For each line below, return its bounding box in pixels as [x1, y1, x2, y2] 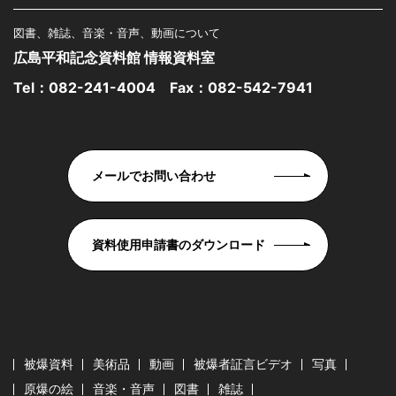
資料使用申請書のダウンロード [92, 237, 265, 253]
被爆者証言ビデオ [194, 356, 293, 372]
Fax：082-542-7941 [156, 79, 313, 97]
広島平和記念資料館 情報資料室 [13, 49, 215, 67]
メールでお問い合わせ [92, 168, 216, 184]
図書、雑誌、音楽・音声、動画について [13, 26, 220, 41]
